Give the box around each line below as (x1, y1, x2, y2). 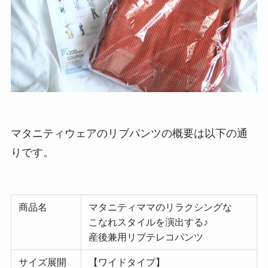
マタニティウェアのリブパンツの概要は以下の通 (10, 127, 248, 140)
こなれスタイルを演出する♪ (89, 217, 208, 228)
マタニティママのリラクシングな (89, 202, 232, 213)
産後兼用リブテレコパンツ (89, 232, 203, 243)
